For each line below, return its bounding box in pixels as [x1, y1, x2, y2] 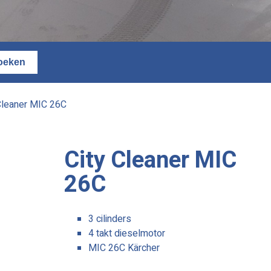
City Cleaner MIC [64, 143, 237, 178]
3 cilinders [88, 212, 132, 227]
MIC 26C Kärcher [88, 241, 160, 256]
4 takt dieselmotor [88, 226, 166, 241]
